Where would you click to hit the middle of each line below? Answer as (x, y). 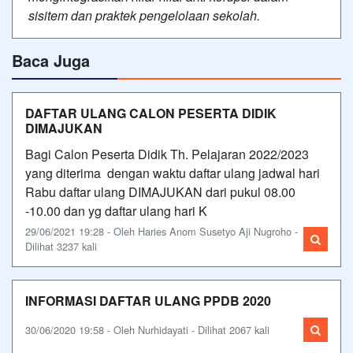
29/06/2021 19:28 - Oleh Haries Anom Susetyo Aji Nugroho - (162, 231)
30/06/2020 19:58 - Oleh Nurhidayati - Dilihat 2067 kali (147, 330)
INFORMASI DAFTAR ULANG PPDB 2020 (148, 301)
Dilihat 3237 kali (61, 246)
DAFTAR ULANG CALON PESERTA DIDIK (151, 113)
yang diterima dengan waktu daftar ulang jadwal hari (173, 173)
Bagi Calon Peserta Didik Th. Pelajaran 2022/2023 (167, 154)
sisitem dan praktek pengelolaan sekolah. (144, 15)
